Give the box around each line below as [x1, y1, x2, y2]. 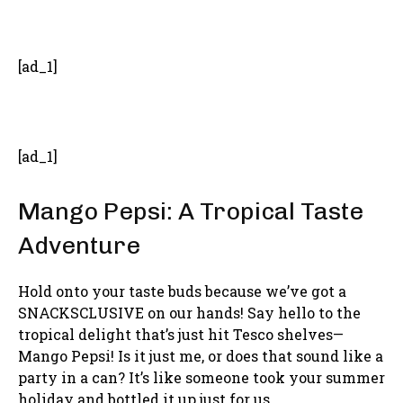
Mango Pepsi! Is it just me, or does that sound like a [18, 345, 383, 365]
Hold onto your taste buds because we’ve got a [18, 281, 346, 300]
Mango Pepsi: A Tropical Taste [18, 196, 363, 226]
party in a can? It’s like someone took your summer [18, 367, 385, 387]
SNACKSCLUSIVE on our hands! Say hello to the [18, 302, 361, 322]
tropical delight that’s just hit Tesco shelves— [18, 324, 344, 344]
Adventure [18, 230, 140, 260]
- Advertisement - [162, 21, 241, 32]
